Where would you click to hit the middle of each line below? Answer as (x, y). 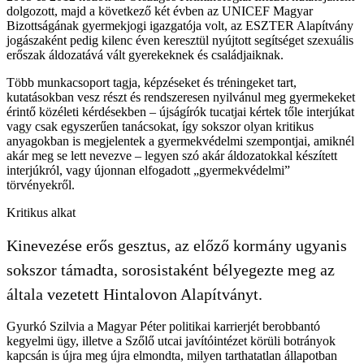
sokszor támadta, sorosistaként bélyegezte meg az (171, 269)
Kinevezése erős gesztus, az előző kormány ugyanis (177, 245)
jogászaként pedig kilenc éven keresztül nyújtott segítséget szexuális (180, 40)
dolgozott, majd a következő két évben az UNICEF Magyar (160, 11)
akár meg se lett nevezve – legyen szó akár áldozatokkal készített (172, 155)
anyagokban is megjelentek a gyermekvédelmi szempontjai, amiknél (180, 141)
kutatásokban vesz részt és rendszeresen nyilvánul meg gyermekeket (181, 97)
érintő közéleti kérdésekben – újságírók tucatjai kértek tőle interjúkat (180, 111)
